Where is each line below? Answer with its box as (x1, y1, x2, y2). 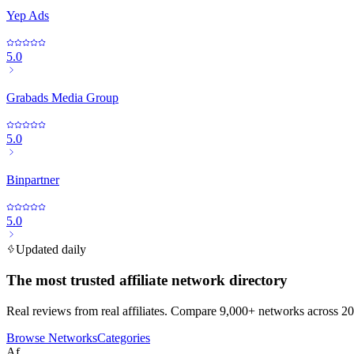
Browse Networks (6, 330, 97, 345)
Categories (97, 330, 150, 345)
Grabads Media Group (6, 91, 119, 105)
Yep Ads (6, 9, 49, 23)
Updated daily (16, 243, 86, 257)
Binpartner (6, 173, 59, 187)
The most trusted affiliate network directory (6, 272, 288, 289)
